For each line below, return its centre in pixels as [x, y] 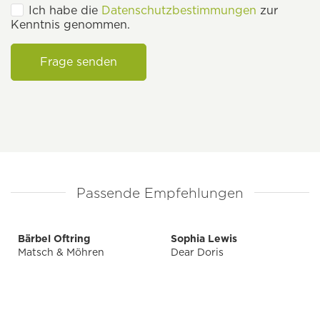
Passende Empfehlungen [160, 194]
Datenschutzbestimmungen [179, 11]
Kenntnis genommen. [70, 25]
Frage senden [79, 62]
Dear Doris [197, 252]
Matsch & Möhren [61, 252]
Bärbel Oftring [54, 239]
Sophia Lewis [204, 239]
